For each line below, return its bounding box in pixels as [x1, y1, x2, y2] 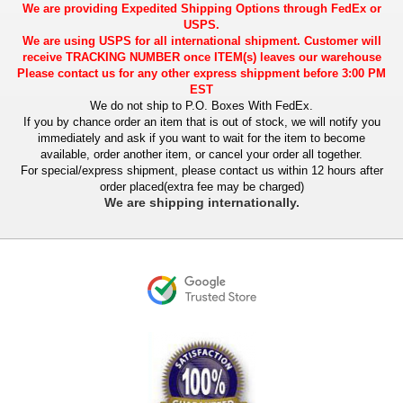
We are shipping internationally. [103, 194, 300, 210]
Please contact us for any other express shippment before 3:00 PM [17, 66, 386, 80]
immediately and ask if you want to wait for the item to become [38, 130, 365, 145]
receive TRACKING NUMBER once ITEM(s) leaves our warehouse [22, 49, 381, 64]
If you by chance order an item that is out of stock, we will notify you [22, 114, 381, 129]
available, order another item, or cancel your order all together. [40, 147, 363, 161]
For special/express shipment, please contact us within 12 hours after [20, 163, 383, 177]
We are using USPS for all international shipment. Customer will [22, 33, 381, 48]
